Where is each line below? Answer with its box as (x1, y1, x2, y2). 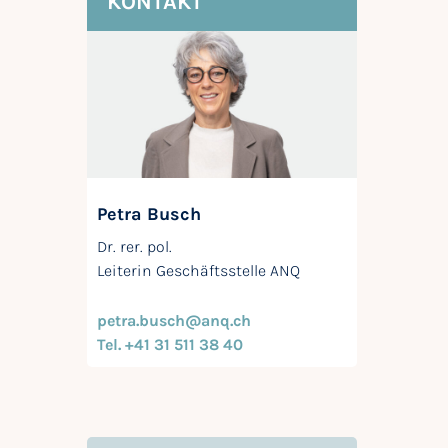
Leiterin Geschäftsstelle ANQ (97, 261, 300, 281)
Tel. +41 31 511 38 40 (97, 335, 243, 355)
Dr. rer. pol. (97, 237, 172, 257)
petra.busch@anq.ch (97, 311, 251, 331)
